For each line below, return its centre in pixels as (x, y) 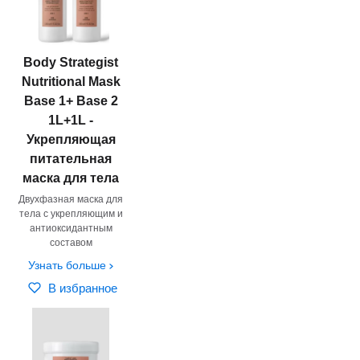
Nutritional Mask (71, 81)
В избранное (83, 288)
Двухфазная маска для (71, 199)
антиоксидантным (71, 228)
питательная (71, 158)
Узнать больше (67, 265)
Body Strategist (71, 62)
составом (71, 242)
